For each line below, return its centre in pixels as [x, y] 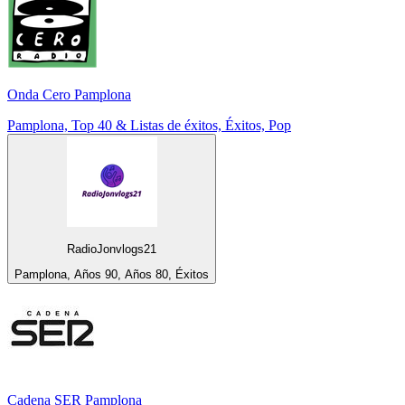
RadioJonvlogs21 [112, 249]
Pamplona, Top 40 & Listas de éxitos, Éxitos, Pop [149, 126]
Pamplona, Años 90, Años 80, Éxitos [112, 274]
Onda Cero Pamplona [69, 95]
